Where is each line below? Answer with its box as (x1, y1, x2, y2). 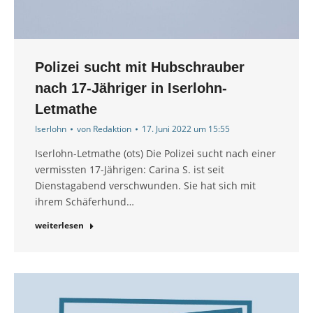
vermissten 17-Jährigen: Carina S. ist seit (35, 163, 224, 177)
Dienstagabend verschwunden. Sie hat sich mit (35, 179, 256, 193)
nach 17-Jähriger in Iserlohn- (35, 80, 227, 96)
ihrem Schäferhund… (35, 195, 134, 209)
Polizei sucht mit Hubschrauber (35, 59, 245, 75)
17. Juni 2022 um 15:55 (142, 123, 230, 136)
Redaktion (93, 123, 131, 136)
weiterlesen (35, 219, 84, 232)
